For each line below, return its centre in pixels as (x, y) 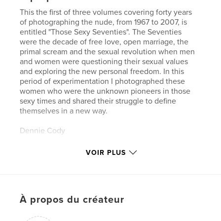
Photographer (43, 150)
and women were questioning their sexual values (104, 61)
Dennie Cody (43, 130)
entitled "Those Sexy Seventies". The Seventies (101, 32)
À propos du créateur (72, 200)
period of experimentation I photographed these (103, 81)
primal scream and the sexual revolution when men (108, 52)
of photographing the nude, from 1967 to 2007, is (104, 22)
